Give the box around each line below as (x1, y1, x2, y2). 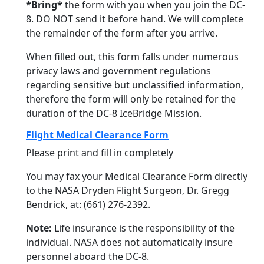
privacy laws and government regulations (26, 64, 211, 77)
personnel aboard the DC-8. (26, 250, 149, 263)
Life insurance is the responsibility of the (52, 222, 235, 235)
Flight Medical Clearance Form (26, 128, 169, 141)
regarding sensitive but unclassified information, (26, 78, 243, 91)
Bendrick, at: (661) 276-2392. (26, 198, 150, 211)
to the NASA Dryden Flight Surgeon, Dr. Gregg (26, 184, 229, 197)
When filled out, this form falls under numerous (26, 50, 239, 63)
